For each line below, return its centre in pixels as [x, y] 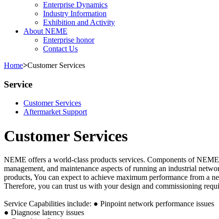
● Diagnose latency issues [44, 213]
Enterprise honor [69, 40]
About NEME [45, 31]
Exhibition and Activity [79, 22]
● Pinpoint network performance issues [154, 204]
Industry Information [75, 13]
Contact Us [60, 49]
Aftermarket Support [55, 112]
